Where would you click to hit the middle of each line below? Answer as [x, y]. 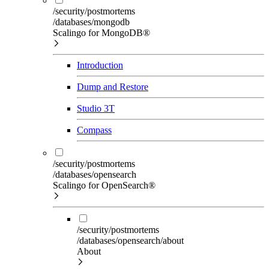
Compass [94, 130]
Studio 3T [96, 108]
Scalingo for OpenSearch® [104, 185]
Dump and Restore [113, 86]
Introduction [100, 65]
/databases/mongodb [91, 22]
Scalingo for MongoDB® [101, 32]
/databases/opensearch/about [130, 240]
